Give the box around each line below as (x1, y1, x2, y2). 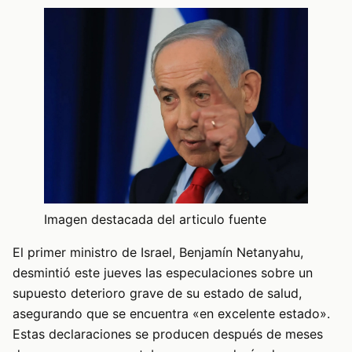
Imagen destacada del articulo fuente (44, 211, 266, 228)
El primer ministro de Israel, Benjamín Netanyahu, (13, 244, 303, 261)
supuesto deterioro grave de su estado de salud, (13, 285, 302, 302)
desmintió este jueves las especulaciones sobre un (13, 265, 313, 281)
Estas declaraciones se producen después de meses (13, 326, 323, 343)
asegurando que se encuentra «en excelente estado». (13, 306, 330, 322)
